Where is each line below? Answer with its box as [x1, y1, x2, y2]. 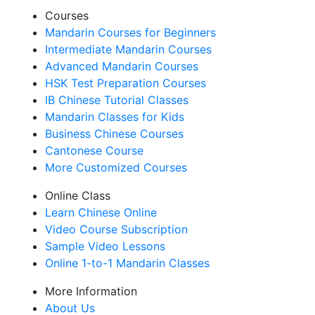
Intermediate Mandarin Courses [45, 42, 212, 56]
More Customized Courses [45, 160, 187, 174]
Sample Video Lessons [45, 239, 165, 253]
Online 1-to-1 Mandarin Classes [45, 256, 210, 270]
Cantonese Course [45, 143, 143, 157]
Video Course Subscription [45, 222, 188, 236]
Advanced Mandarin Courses [45, 59, 198, 73]
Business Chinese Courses [45, 127, 184, 141]
